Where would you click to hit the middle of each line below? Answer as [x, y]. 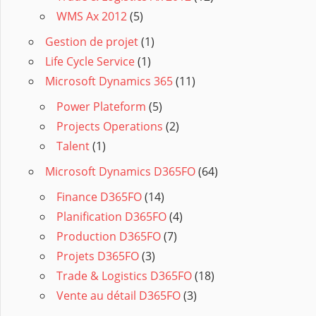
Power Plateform [101, 107]
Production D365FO [109, 237]
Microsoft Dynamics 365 [109, 81]
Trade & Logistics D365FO [124, 276]
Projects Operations [110, 127]
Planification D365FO [111, 217]
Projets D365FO [98, 256]
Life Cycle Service [90, 62]
